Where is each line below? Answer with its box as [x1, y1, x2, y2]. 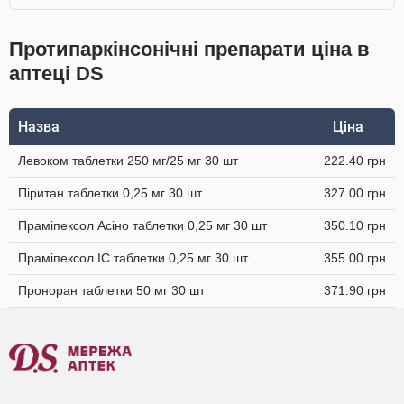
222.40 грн [324, 153, 386, 168]
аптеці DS [9, 62, 104, 85]
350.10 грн [324, 218, 386, 233]
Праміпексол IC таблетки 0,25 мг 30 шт [18, 251, 248, 265]
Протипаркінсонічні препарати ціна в [9, 38, 370, 60]
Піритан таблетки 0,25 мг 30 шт [18, 186, 202, 200]
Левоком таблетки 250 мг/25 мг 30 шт [18, 153, 238, 168]
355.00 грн [324, 251, 386, 265]
